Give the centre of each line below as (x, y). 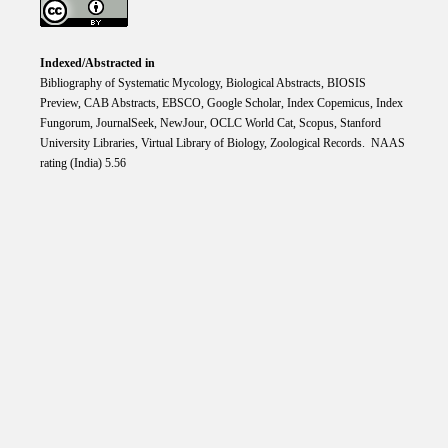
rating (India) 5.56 (82, 163)
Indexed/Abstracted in (97, 63)
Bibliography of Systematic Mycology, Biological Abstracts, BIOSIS (202, 83)
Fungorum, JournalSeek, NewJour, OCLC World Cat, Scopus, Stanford (210, 123)
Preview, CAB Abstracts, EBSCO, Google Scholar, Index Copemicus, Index (221, 103)
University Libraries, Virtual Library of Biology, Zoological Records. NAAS (222, 143)
